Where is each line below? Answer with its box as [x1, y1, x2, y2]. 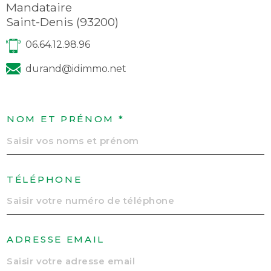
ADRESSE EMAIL [7, 233, 105, 246]
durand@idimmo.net [25, 63, 126, 75]
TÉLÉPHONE [7, 173, 82, 185]
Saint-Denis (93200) [6, 14, 119, 29]
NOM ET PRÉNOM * [7, 113, 125, 125]
